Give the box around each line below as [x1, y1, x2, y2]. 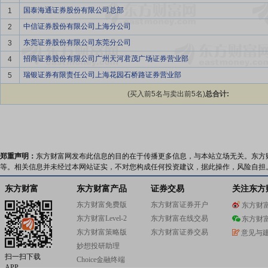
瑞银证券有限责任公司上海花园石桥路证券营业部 [23, 71, 181, 79]
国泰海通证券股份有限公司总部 [23, 6, 124, 14]
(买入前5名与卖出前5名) [127, 90, 205, 98]
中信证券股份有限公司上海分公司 [23, 22, 131, 31]
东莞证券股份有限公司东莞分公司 [23, 38, 131, 47]
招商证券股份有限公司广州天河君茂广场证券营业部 [23, 54, 188, 63]
